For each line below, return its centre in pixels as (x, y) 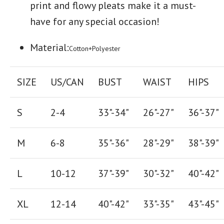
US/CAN (67, 82)
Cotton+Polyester (95, 49)
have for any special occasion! (95, 22)
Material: (49, 48)
